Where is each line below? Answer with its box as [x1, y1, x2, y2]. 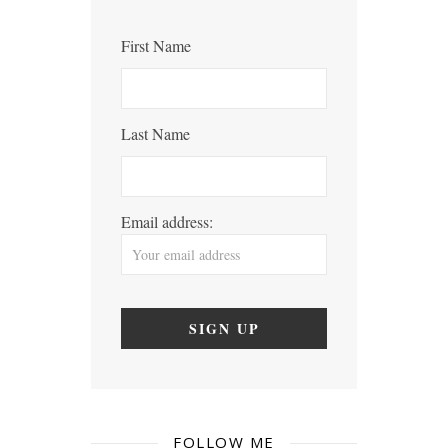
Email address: [121, 211, 214, 233]
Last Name [121, 123, 191, 145]
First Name [121, 35, 192, 57]
